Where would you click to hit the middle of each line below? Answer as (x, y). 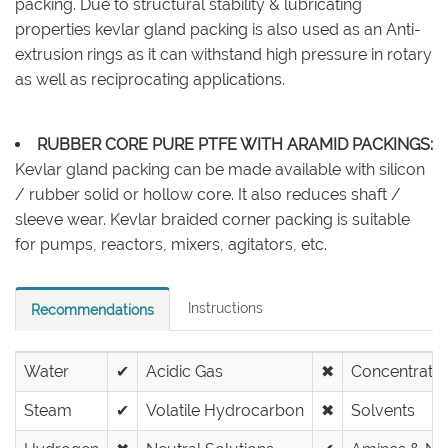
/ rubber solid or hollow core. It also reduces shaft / (208, 194)
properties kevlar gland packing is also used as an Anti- (218, 29)
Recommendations (92, 310)
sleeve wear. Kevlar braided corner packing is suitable (212, 219)
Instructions (225, 308)
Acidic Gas (184, 371)
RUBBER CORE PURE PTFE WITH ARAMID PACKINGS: (235, 144)
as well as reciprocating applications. (150, 79)
